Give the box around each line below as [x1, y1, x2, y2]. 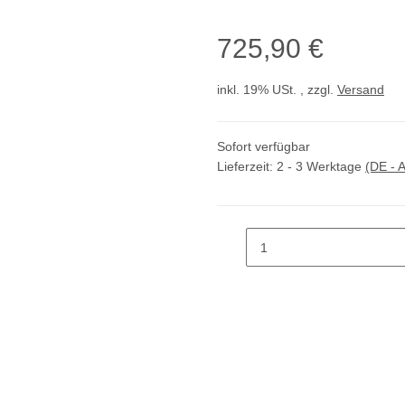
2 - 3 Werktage [277, 159, 365, 174]
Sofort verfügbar [217, 139, 310, 155]
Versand [337, 82, 384, 98]
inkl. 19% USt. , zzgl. [217, 82, 337, 98]
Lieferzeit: [217, 159, 277, 174]
